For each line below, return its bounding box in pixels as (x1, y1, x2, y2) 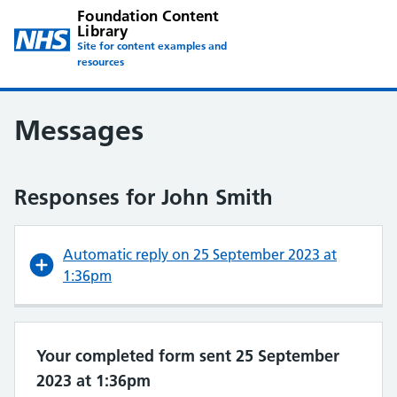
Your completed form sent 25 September (36, 346, 339, 366)
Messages (14, 113, 144, 147)
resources (77, 55, 125, 68)
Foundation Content (77, 6, 220, 25)
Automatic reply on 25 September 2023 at (63, 245, 337, 263)
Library (77, 21, 128, 40)
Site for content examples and (77, 39, 228, 52)
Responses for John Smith (14, 184, 273, 210)
